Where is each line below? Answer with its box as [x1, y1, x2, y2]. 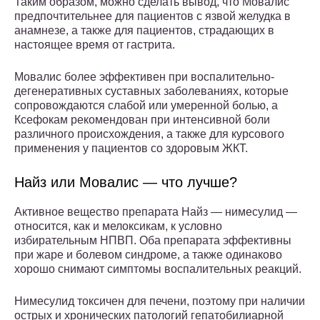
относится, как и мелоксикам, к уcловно [14, 220, 222, 233]
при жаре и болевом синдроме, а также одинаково [14, 249, 282, 261]
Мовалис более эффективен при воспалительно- [14, 71, 274, 84]
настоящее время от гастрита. [14, 39, 175, 51]
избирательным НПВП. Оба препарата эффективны [14, 234, 291, 247]
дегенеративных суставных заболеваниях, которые [14, 85, 289, 98]
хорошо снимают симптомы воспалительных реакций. [14, 263, 301, 276]
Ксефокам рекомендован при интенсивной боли [14, 114, 270, 126]
